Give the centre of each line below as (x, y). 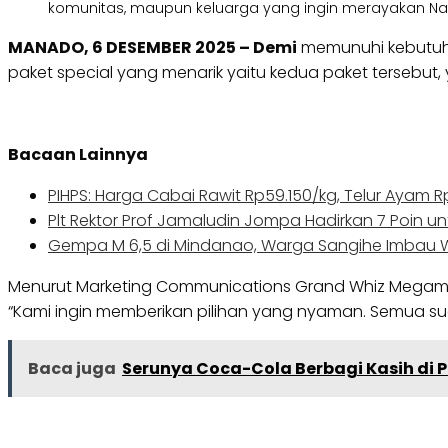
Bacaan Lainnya (78, 155)
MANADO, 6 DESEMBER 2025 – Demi (152, 48)
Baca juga (72, 369)
